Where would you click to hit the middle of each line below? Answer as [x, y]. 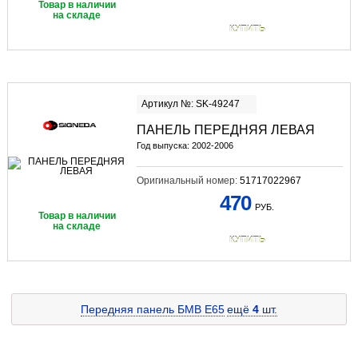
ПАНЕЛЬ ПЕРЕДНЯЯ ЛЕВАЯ [225, 129]
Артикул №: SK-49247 [190, 103]
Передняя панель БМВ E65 [153, 310]
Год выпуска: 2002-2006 [185, 145]
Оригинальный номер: [188, 180]
